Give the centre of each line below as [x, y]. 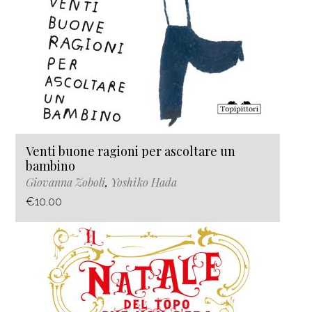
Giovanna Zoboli [65, 182]
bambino [50, 166]
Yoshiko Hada [144, 182]
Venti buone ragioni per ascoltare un [131, 151]
